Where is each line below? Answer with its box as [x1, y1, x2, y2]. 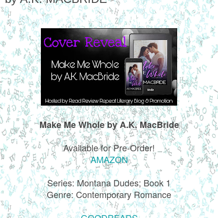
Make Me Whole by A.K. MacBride [39, 118, 179, 131]
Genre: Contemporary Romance [47, 187, 171, 200]
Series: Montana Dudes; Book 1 [47, 176, 171, 189]
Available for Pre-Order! [63, 141, 155, 154]
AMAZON [90, 152, 128, 165]
